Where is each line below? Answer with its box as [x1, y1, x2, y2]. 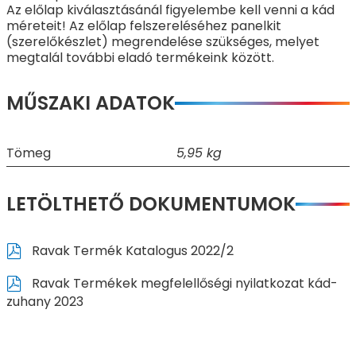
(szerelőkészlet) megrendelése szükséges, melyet [6, 33, 319, 51]
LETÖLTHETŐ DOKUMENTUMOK [6, 191, 296, 217]
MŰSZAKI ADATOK [6, 90, 175, 116]
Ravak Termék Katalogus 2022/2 [28, 241, 234, 260]
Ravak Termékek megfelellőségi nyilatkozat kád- [28, 273, 338, 292]
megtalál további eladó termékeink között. [6, 48, 274, 67]
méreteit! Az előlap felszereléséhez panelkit [6, 17, 281, 35]
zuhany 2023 [6, 292, 83, 311]
